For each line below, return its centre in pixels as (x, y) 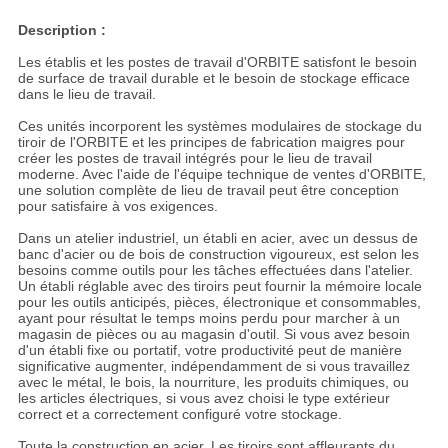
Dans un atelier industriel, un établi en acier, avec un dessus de (217, 238)
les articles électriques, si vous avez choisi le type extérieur (203, 398)
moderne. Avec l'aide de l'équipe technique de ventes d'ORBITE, (221, 174)
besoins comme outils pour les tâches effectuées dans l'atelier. (215, 270)
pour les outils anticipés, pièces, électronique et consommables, (219, 302)
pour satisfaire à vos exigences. (117, 206)
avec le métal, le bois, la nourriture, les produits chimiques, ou (213, 382)
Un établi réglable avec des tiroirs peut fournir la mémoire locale (219, 286)
